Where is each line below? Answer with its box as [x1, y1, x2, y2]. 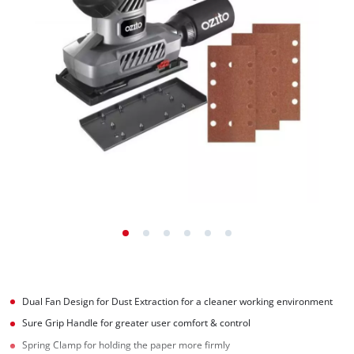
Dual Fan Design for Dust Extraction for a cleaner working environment [22, 295, 333, 307]
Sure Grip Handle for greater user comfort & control [22, 317, 251, 330]
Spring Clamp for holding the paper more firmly [22, 339, 231, 352]
